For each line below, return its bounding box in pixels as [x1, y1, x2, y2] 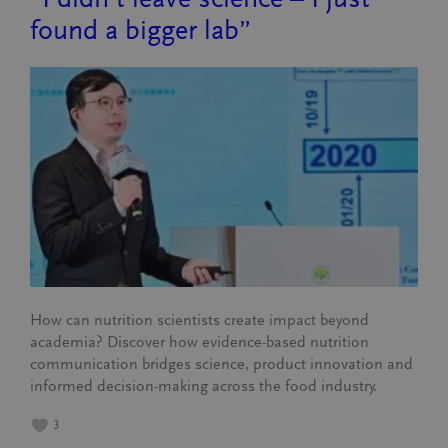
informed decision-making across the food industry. [30, 377, 378, 395]
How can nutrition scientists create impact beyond [30, 311, 370, 329]
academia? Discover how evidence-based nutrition [30, 333, 370, 351]
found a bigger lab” [30, 15, 252, 46]
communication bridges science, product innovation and [30, 355, 414, 373]
